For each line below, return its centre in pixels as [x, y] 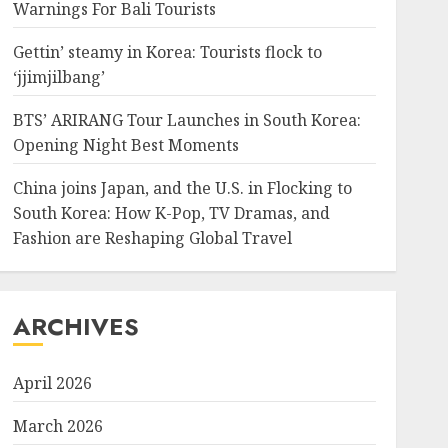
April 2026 [52, 383]
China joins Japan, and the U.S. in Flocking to [182, 188]
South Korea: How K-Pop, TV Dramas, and [171, 213]
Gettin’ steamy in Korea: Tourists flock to [167, 52]
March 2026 [57, 426]
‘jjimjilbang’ [58, 77]
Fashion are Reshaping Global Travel [152, 238]
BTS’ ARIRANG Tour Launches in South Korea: [186, 120]
